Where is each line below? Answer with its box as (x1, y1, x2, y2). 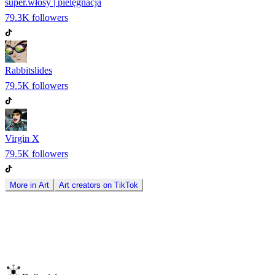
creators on (69, 180, 114, 190)
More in (10, 180, 39, 190)
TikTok (114, 180, 138, 190)
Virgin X (5, 133, 39, 144)
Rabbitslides (5, 64, 52, 76)
